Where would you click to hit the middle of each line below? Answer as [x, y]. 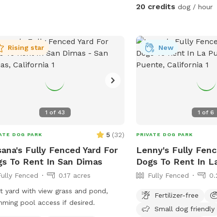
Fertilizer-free [177, 195]
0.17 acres [74, 175]
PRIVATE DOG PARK [165, 134]
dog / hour [194, 7]
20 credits [156, 6]
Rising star [26, 47]
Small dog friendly [185, 209]
